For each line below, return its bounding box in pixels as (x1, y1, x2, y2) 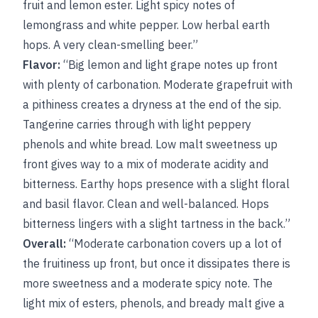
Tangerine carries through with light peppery (23, 117, 251, 131)
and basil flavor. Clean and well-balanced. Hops (23, 197, 269, 211)
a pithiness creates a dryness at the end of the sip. (23, 97, 281, 111)
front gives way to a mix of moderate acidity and (23, 157, 268, 171)
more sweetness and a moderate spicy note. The (23, 276, 273, 290)
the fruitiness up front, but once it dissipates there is (23, 256, 290, 270)
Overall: (23, 236, 66, 251)
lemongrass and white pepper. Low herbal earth (23, 18, 270, 32)
